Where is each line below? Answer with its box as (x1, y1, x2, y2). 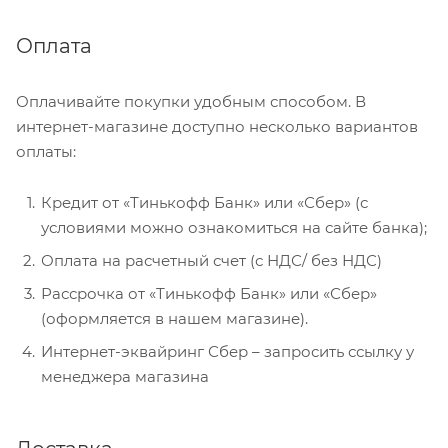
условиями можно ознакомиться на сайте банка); (41, 217, 427, 237)
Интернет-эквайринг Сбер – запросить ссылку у (41, 341, 414, 361)
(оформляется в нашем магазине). (41, 308, 308, 328)
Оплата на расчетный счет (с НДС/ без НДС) (41, 250, 382, 270)
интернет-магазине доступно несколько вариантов (16, 116, 418, 136)
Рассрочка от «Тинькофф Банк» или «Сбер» (41, 283, 377, 303)
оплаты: (16, 141, 76, 161)
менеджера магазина (41, 366, 209, 386)
